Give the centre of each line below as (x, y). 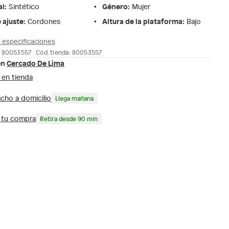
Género (115, 6)
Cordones (44, 21)
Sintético (24, 6)
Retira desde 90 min (69, 118)
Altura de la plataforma (142, 21)
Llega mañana (74, 98)
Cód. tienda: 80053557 (69, 52)
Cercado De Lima (36, 63)
